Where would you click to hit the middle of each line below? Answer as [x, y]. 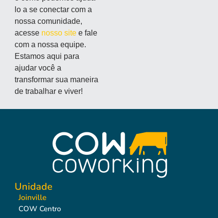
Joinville [33, 198]
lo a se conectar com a [53, 9]
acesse [28, 33]
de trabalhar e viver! [49, 91]
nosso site [59, 33]
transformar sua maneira [56, 79]
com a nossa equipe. [50, 44]
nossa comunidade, [48, 21]
